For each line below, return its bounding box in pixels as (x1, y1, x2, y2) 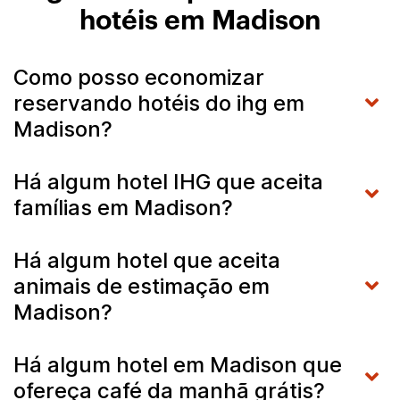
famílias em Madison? (13, 194, 233, 221)
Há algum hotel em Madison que (13, 351, 342, 378)
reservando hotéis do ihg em (13, 89, 304, 116)
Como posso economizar (13, 63, 264, 90)
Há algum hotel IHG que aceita (13, 168, 323, 195)
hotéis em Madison (79, 7, 321, 35)
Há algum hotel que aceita (13, 246, 280, 273)
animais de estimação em (13, 272, 270, 299)
